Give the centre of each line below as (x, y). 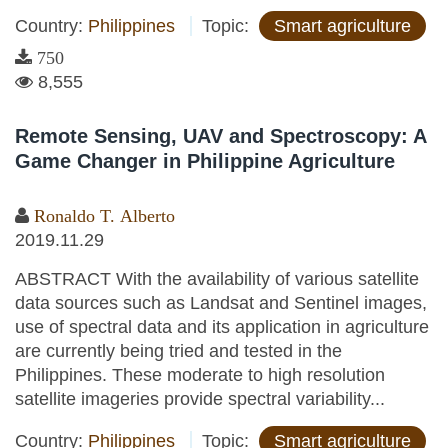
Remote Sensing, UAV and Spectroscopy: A (220, 136)
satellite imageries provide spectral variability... (200, 399)
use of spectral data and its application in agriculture (222, 327)
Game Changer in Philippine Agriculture (205, 161)
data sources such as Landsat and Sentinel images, (221, 303)
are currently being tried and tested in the (178, 351)
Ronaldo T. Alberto (104, 216)
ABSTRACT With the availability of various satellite (217, 279)
